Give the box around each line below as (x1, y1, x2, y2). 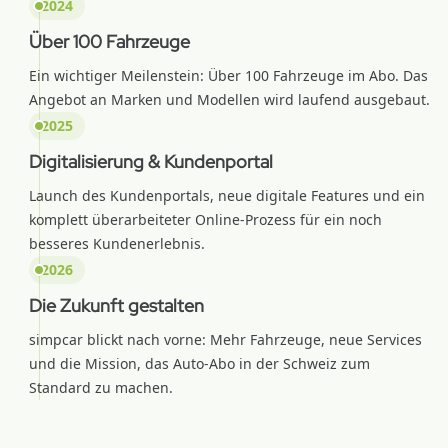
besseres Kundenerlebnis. (29, 234, 205, 253)
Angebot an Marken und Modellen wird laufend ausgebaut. (29, 90, 430, 109)
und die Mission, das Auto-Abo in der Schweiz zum (29, 354, 370, 373)
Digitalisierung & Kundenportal (29, 150, 273, 173)
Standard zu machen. (29, 378, 173, 397)
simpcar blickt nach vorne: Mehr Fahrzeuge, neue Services (29, 330, 422, 349)
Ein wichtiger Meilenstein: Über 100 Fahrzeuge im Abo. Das (29, 66, 428, 85)
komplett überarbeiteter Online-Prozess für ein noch (29, 210, 382, 229)
